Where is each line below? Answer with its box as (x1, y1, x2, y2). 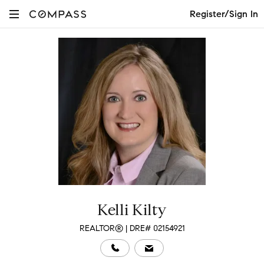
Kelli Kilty (97, 200, 167, 219)
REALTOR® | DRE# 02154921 (79, 223, 185, 233)
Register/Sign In (190, 8, 258, 19)
